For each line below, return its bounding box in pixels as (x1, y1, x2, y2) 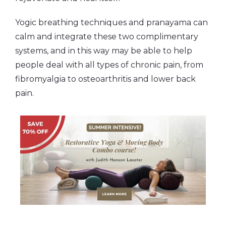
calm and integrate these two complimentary (15, 31, 198, 41)
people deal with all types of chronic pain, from (15, 60, 203, 70)
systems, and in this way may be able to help (15, 45, 192, 55)
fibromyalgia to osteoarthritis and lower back (15, 74, 196, 84)
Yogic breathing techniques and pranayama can (15, 17, 208, 27)
